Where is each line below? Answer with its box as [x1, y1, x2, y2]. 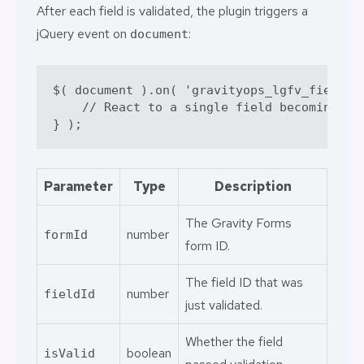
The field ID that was [185, 274, 303, 291]
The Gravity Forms [185, 214, 292, 232]
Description [214, 178, 292, 195]
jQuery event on [37, 25, 130, 42]
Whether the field [185, 333, 283, 350]
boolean [127, 344, 171, 362]
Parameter [44, 178, 113, 195]
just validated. [185, 297, 262, 314]
